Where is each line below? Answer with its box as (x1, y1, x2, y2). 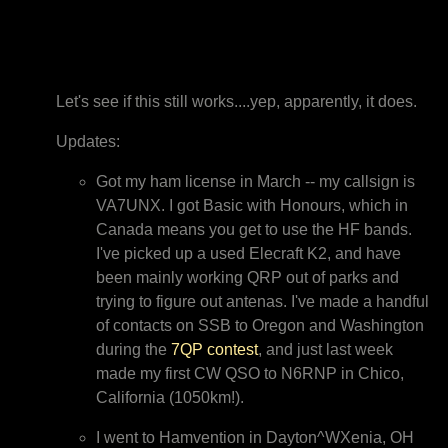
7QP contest (171, 340, 258, 358)
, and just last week (258, 340, 393, 358)
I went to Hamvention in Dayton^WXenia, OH (96, 428, 414, 446)
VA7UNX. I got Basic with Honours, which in (96, 196, 408, 214)
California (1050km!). (96, 388, 244, 406)
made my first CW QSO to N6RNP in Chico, (96, 364, 404, 382)
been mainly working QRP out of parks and (96, 268, 399, 286)
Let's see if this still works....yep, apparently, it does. (56, 92, 417, 110)
